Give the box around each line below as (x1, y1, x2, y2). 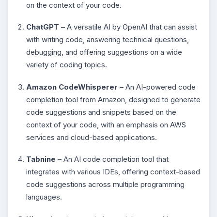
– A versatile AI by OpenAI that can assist (59, 22, 197, 31)
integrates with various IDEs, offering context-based (26, 167, 200, 176)
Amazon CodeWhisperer (26, 82, 118, 92)
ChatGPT (26, 22, 59, 31)
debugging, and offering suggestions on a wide (26, 47, 182, 57)
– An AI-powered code (118, 82, 196, 92)
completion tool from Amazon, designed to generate (26, 94, 201, 104)
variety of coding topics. (26, 60, 107, 69)
